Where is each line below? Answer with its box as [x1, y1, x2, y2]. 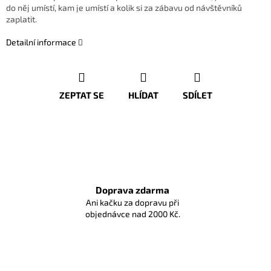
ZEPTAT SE [59, 90, 104, 101]
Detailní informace [6, 37, 76, 48]
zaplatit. [6, 14, 37, 25]
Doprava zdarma [96, 184, 169, 196]
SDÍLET [182, 90, 212, 101]
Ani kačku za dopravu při [86, 197, 179, 208]
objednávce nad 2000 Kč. [85, 209, 180, 220]
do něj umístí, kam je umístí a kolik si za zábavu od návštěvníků [6, 2, 242, 13]
